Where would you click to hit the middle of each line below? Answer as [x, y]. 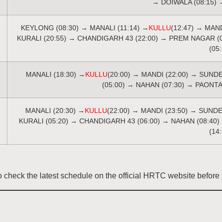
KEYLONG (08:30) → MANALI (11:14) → [84, 28]
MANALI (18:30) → [55, 74]
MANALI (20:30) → [55, 110]
